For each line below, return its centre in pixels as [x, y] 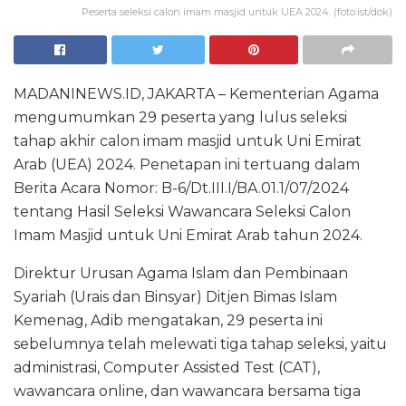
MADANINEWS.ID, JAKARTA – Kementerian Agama [196, 93]
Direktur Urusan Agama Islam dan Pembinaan [181, 273]
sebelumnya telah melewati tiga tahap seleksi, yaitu [200, 343]
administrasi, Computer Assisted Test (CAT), [167, 367]
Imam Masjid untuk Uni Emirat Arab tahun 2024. [188, 235]
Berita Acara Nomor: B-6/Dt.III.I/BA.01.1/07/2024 [181, 188]
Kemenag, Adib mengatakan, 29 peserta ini [168, 320]
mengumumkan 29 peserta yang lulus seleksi [180, 117]
